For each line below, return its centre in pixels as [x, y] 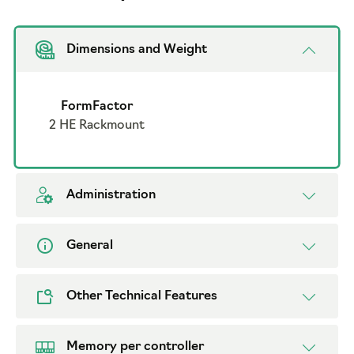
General [90, 246]
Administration [111, 196]
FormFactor [96, 107]
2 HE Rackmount [96, 126]
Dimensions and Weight [137, 50]
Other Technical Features [142, 297]
